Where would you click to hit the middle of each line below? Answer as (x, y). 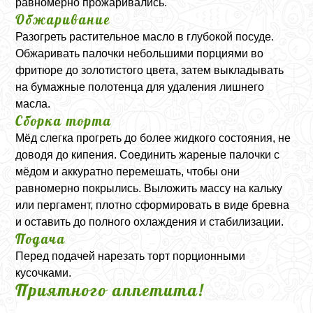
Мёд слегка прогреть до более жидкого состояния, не (153, 138)
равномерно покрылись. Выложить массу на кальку (149, 188)
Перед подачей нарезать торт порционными (131, 256)
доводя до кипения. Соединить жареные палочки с (148, 154)
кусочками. (44, 272)
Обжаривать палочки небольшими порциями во (140, 53)
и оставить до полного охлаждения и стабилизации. (150, 221)
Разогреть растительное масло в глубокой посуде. (145, 36)
